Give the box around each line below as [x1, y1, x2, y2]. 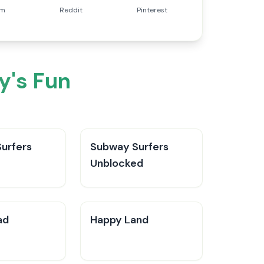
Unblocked [90, 156, 143, 170]
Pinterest [137, 5, 168, 15]
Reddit [59, 5, 82, 15]
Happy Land [90, 213, 148, 227]
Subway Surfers [90, 140, 169, 154]
